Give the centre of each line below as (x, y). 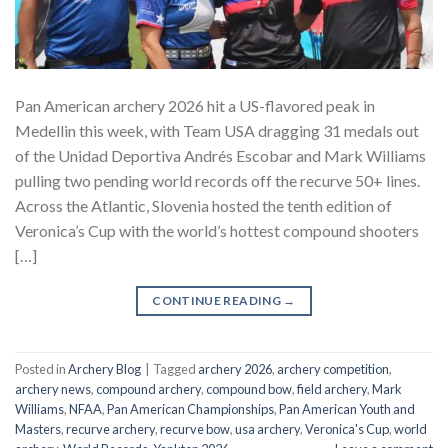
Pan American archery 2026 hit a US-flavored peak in (195, 105)
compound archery (148, 389)
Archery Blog (104, 369)
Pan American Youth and (347, 409)
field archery (332, 389)
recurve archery (110, 429)
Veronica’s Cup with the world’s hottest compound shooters (217, 230)
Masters (38, 429)
